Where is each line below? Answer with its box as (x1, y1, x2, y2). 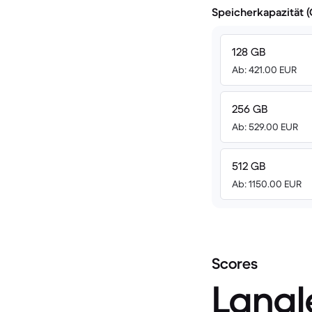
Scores (212, 254, 258, 273)
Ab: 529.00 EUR (232, 120, 298, 133)
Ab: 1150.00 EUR (232, 178, 302, 190)
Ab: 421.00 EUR (232, 63, 297, 76)
